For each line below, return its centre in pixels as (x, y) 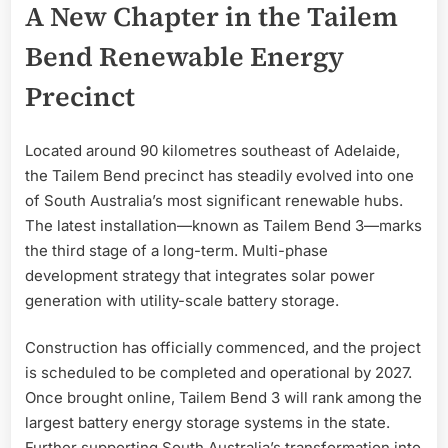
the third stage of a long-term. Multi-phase (176, 250)
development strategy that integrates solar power (200, 275)
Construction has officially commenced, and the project (223, 348)
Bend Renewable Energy (184, 57)
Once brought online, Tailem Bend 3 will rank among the (223, 398)
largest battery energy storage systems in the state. (207, 423)
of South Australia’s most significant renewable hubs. (214, 200)
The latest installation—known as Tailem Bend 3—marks (223, 225)
